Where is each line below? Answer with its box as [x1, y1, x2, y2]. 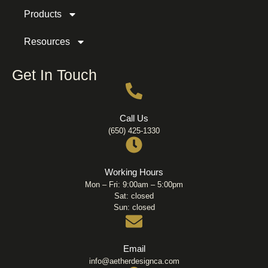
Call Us [120, 112, 148, 123]
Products [24, 8, 62, 19]
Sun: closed [113, 202, 155, 212]
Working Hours [105, 166, 163, 177]
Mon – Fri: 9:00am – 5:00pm [85, 179, 183, 189]
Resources [24, 36, 70, 47]
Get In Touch [12, 66, 97, 83]
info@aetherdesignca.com [89, 256, 179, 266]
